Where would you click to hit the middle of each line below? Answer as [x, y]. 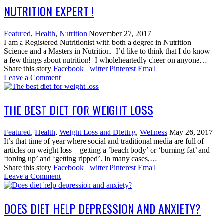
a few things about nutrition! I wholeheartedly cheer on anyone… [106, 60]
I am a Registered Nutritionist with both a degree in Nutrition [98, 42]
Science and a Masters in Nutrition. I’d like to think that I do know [107, 51]
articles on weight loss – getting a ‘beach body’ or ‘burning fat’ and [107, 150]
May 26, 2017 [191, 132]
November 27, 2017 [120, 33]
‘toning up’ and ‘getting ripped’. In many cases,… [81, 158]
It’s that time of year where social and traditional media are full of [104, 141]
